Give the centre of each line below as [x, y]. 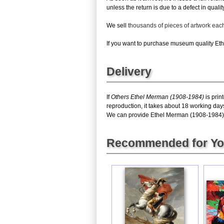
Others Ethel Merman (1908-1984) [157, 97]
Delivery [129, 71]
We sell [117, 25]
